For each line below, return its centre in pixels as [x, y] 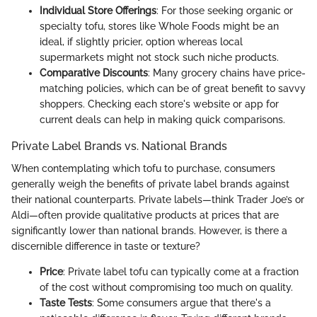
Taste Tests [66, 303]
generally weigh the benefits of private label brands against [150, 184]
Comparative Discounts [94, 73]
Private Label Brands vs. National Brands [119, 146]
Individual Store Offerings [98, 11]
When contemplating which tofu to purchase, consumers [143, 169]
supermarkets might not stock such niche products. [159, 58]
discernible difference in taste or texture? [106, 247]
